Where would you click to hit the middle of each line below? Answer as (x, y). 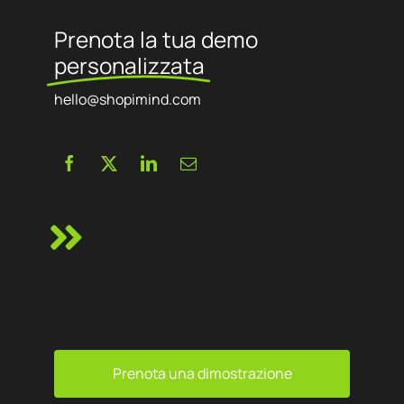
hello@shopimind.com (127, 99)
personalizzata (129, 65)
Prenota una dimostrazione (202, 373)
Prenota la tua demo (156, 39)
